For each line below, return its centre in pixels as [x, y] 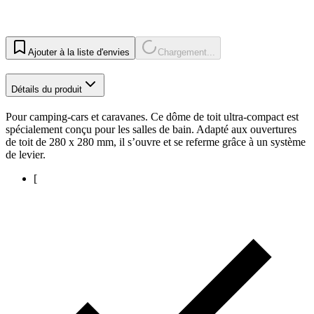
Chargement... [186, 53]
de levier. [26, 154]
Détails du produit [47, 90]
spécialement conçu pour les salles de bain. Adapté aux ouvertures [151, 129]
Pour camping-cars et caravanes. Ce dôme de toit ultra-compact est [152, 116]
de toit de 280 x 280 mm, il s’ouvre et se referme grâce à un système [156, 142]
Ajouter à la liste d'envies [79, 53]
